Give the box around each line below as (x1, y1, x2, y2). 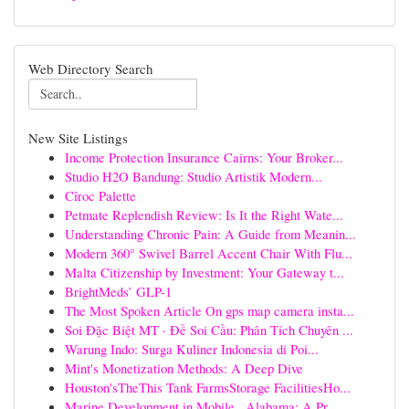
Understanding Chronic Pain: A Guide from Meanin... (65, 225, 356, 243)
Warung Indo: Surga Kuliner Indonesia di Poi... (65, 340, 319, 358)
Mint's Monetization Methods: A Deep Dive (65, 359, 303, 377)
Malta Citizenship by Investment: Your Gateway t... (65, 263, 344, 281)
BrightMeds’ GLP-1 (65, 282, 172, 300)
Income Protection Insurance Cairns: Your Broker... (65, 148, 343, 166)
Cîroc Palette (65, 186, 136, 204)
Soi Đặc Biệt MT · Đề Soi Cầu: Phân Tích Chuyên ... (65, 320, 353, 339)
